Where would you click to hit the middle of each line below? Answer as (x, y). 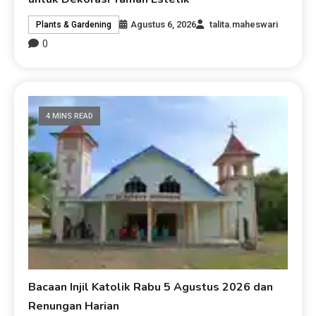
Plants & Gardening (74, 25)
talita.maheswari (244, 25)
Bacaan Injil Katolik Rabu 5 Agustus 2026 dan (151, 287)
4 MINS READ (70, 116)
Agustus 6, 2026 (164, 25)
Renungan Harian (74, 306)
